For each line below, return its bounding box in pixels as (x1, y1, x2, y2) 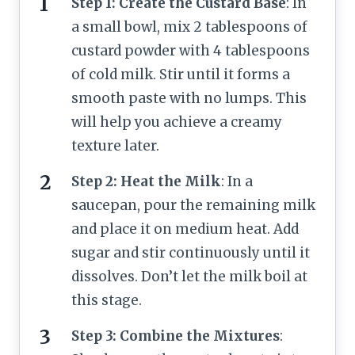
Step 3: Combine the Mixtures (71, 326, 280, 345)
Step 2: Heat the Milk (71, 172, 221, 190)
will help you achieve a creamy (71, 113, 282, 131)
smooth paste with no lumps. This (71, 89, 307, 107)
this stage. (71, 291, 142, 309)
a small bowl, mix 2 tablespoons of (71, 17, 307, 36)
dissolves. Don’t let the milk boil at (71, 267, 307, 285)
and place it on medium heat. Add (71, 219, 299, 238)
